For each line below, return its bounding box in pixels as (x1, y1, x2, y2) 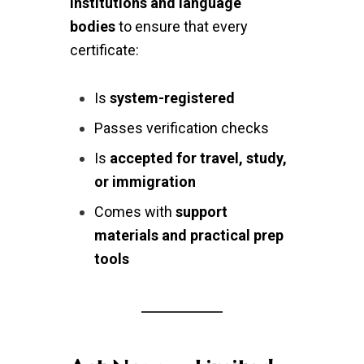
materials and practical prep (93, 227, 284, 244)
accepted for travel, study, (109, 149, 287, 167)
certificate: (69, 41, 139, 58)
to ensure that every (115, 18, 248, 35)
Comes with (93, 203, 175, 220)
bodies (69, 18, 115, 35)
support (175, 203, 227, 220)
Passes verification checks (93, 119, 269, 136)
